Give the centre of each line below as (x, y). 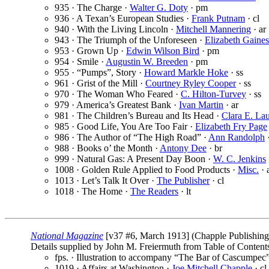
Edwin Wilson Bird (163, 51)
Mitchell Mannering (213, 29)
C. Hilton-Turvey (213, 94)
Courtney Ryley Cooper (191, 83)
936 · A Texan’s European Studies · (123, 19)
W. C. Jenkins (240, 159)
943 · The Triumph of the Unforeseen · (130, 40)
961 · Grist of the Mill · (100, 83)
